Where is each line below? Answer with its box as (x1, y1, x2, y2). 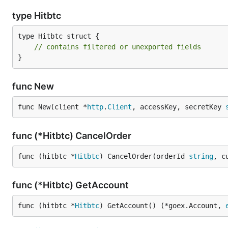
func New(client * (18, 103, 87, 111)
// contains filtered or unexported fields (34, 43, 201, 51)
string (189, 152, 213, 160)
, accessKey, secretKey (132, 103, 225, 111)
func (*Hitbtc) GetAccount (12, 180, 131, 190)
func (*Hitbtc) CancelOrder (12, 130, 133, 141)
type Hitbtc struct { (18, 32, 99, 40)
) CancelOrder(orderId (99, 152, 189, 160)
